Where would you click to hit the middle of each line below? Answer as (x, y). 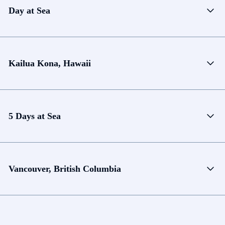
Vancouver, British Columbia (65, 168)
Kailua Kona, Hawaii (50, 63)
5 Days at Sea (35, 116)
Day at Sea (29, 10)
